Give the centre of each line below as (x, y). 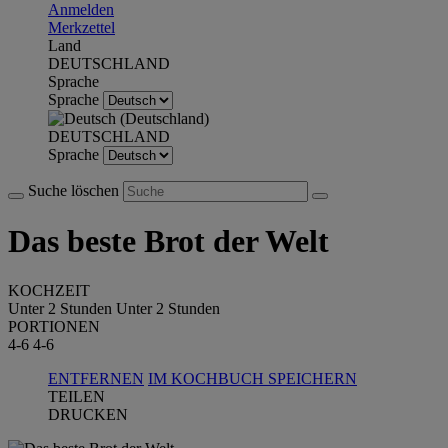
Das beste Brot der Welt (168, 241)
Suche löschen (75, 190)
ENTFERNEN (96, 378)
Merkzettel (81, 27)
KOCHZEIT (49, 290)
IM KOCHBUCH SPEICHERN (252, 378)
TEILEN (76, 396)
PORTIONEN (54, 326)
